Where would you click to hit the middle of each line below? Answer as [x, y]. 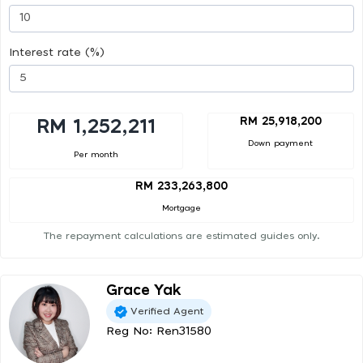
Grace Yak [143, 291]
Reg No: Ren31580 [159, 332]
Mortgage [181, 209]
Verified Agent [167, 311]
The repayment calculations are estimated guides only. [181, 236]
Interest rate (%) [57, 52]
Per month [96, 154]
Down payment [281, 143]
